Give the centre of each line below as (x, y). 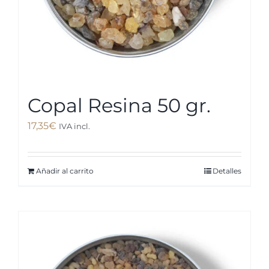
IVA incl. (74, 126)
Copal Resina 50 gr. (119, 106)
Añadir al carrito (65, 171)
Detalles (227, 171)
